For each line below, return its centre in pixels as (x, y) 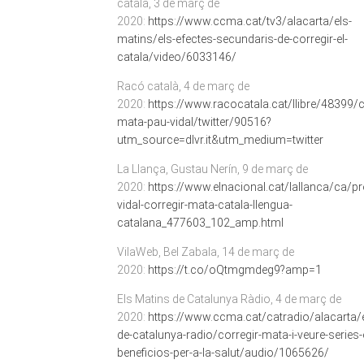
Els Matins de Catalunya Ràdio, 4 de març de (229, 299)
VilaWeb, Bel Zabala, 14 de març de (205, 252)
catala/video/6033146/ (176, 57)
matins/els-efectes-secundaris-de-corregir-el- (232, 39)
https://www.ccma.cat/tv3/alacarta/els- (249, 21)
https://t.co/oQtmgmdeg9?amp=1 (236, 270)
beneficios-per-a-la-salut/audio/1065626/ (223, 353)
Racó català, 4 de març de (183, 86)
